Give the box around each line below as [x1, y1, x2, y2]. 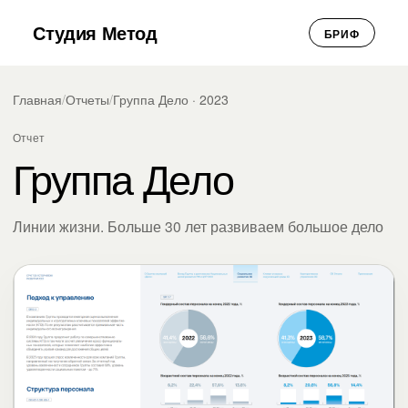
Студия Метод [33, 19, 158, 46]
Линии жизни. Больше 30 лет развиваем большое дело [13, 216, 383, 236]
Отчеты [66, 90, 109, 108]
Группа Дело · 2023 [113, 90, 229, 108]
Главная [13, 90, 62, 108]
